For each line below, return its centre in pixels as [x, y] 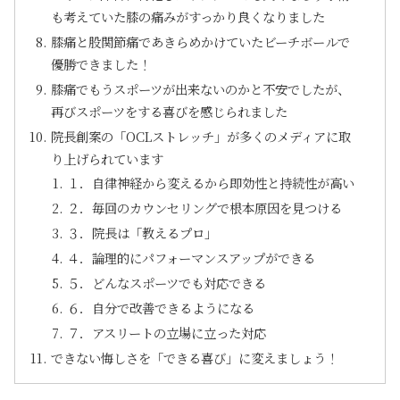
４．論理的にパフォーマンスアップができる [191, 258]
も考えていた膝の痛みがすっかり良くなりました [188, 16]
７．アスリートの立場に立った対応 [166, 332]
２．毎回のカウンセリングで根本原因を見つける [204, 208]
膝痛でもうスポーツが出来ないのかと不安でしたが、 [201, 88]
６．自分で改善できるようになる [160, 307]
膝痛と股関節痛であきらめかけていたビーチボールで [201, 41]
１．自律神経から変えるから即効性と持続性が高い [210, 183]
